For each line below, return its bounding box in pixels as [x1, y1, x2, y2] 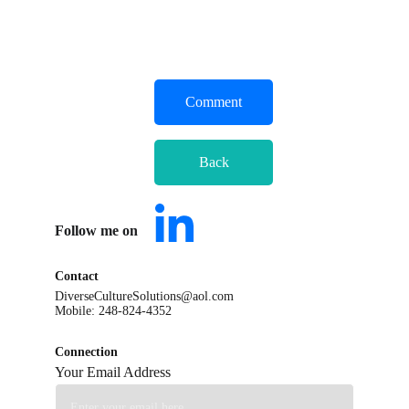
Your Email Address [55, 364, 171, 380]
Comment [185, 94, 242, 110]
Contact [55, 269, 99, 283]
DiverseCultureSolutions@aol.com [55, 289, 234, 303]
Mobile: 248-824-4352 [55, 304, 172, 318]
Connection [55, 345, 118, 359]
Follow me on [55, 223, 160, 238]
